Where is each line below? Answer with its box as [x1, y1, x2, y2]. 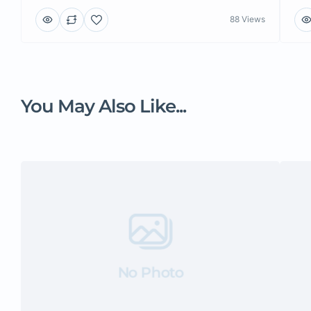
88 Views [230, 14, 266, 25]
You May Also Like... [21, 94, 186, 117]
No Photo [117, 263, 183, 282]
